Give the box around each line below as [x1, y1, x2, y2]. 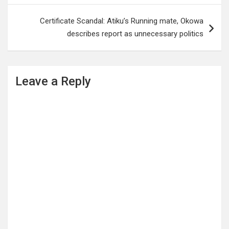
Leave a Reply [15, 74, 91, 88]
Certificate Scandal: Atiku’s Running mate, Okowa [40, 16, 203, 26]
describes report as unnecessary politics [67, 29, 203, 38]
